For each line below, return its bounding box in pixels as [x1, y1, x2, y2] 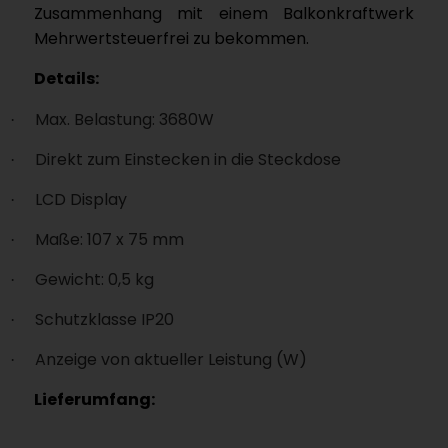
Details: [33, 66, 99, 90]
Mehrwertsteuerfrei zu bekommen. [33, 26, 309, 50]
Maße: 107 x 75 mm [34, 227, 184, 251]
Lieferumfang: [33, 387, 155, 411]
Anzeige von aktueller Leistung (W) [34, 347, 307, 371]
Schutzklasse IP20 [34, 307, 174, 331]
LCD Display [34, 187, 127, 211]
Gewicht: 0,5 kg [34, 267, 154, 291]
